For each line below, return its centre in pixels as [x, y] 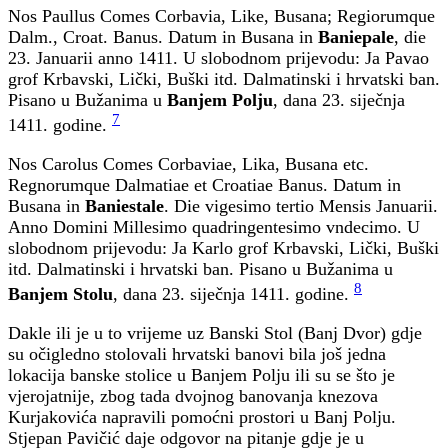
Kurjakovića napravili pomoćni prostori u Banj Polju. [202, 417]
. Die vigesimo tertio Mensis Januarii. [301, 206]
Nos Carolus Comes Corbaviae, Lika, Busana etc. [188, 164]
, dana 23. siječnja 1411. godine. [233, 294]
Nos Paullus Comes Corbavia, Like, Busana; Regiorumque [221, 16]
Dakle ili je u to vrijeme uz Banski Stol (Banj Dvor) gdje [215, 333]
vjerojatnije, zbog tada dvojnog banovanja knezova [193, 396]
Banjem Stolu [60, 294]
